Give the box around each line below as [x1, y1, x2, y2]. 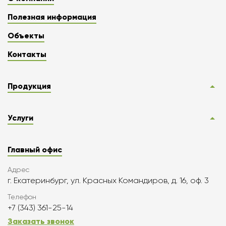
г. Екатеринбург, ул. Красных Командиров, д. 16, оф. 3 [8, 176, 209, 186]
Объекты [8, 31, 44, 41]
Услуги [8, 113, 33, 123]
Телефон [8, 193, 36, 201]
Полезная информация [8, 12, 96, 22]
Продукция [8, 81, 51, 91]
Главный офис [8, 145, 62, 155]
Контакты [8, 49, 46, 60]
